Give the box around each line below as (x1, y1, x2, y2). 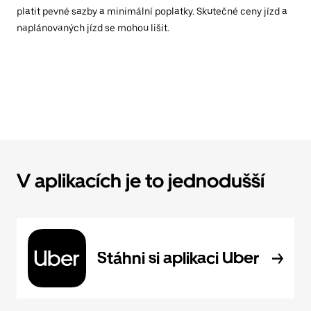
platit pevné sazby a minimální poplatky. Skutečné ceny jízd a (17, 5, 287, 17)
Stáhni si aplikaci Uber (97, 247, 259, 268)
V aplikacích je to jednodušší (17, 168, 264, 192)
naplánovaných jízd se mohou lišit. (17, 22, 169, 33)
